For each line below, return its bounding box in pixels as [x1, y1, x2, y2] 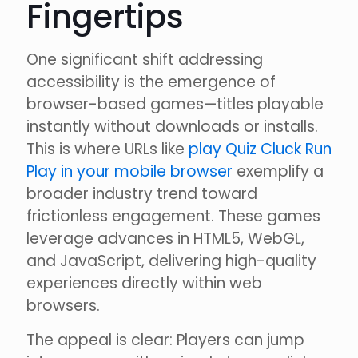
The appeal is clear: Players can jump [26, 329, 304, 352]
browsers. [26, 295, 100, 317]
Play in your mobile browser [26, 161, 233, 183]
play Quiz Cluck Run [189, 138, 332, 161]
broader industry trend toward [26, 183, 257, 205]
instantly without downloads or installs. [26, 116, 318, 138]
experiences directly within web [26, 272, 262, 295]
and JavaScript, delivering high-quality [26, 250, 316, 272]
